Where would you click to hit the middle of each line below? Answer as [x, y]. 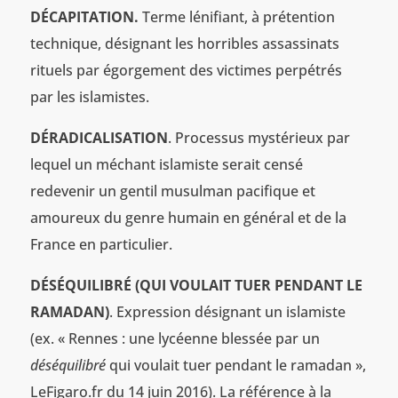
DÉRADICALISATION [99, 137]
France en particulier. [101, 244]
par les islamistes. [89, 96]
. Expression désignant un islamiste [227, 311]
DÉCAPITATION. [86, 16]
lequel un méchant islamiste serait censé [166, 164]
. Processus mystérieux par [259, 137]
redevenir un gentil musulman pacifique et [172, 191]
